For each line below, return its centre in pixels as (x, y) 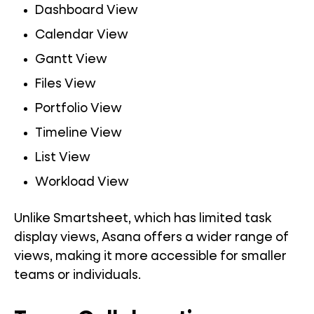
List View (63, 158)
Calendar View (82, 35)
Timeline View (78, 134)
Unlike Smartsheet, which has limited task (143, 219)
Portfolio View (78, 109)
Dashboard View (87, 11)
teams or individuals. (77, 276)
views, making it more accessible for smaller (150, 257)
